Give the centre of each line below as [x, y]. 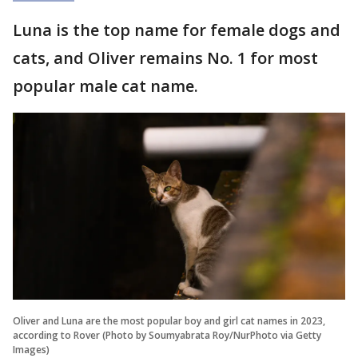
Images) [31, 349]
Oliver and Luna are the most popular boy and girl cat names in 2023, [169, 320]
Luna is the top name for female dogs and [177, 30]
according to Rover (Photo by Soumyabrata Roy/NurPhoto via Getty [167, 335]
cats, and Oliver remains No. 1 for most [165, 58]
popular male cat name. [107, 86]
